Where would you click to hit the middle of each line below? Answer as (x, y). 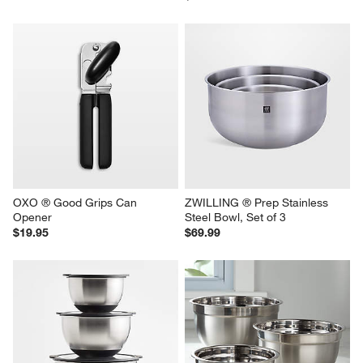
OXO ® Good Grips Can (77, 202)
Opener (33, 217)
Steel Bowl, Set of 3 (235, 217)
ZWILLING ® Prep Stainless (258, 202)
